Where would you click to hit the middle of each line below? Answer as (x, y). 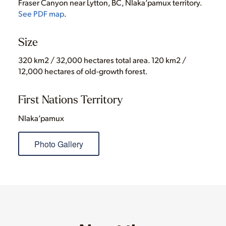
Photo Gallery (59, 144)
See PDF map (41, 13)
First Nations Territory (70, 100)
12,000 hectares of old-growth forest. (83, 71)
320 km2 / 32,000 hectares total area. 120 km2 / (102, 60)
